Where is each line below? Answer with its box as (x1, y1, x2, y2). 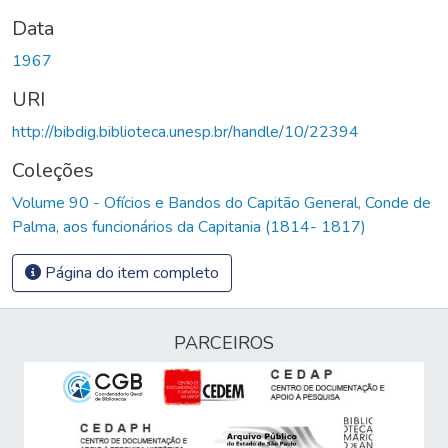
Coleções (12, 156, 94, 184)
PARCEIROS (174, 331, 274, 355)
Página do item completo (41, 261, 219, 284)
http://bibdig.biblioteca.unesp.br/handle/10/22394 (12, 120, 359, 143)
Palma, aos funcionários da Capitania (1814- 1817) (12, 215, 366, 238)
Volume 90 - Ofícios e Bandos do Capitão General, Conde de (12, 191, 431, 214)
